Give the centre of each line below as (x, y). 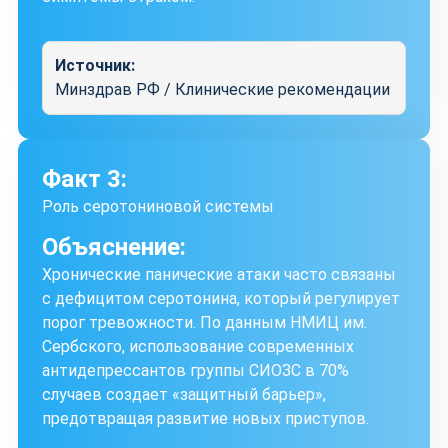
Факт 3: (84, 178)
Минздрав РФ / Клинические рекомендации (222, 89)
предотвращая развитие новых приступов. (205, 418)
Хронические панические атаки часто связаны (219, 274)
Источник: (95, 65)
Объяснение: (114, 246)
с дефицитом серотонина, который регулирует (221, 298)
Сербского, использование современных (198, 346)
